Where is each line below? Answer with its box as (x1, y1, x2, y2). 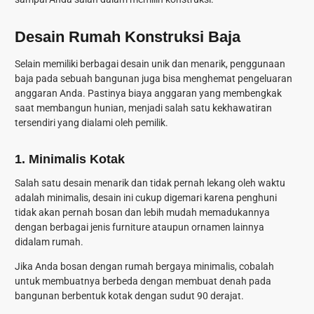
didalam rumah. (15, 236, 83, 248)
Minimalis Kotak (29, 151, 125, 166)
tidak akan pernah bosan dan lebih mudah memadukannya (15, 207, 270, 219)
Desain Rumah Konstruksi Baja (15, 28, 240, 46)
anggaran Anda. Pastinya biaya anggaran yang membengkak (15, 87, 282, 99)
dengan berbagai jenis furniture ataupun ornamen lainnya (15, 221, 264, 233)
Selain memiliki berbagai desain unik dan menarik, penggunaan (15, 57, 285, 69)
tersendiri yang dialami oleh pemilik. (15, 116, 168, 128)
